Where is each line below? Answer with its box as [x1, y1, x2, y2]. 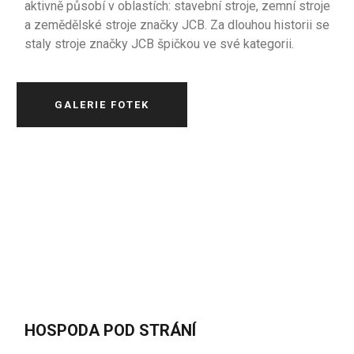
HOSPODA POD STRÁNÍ [24, 321, 197, 340]
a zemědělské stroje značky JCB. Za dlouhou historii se [24, 17, 330, 32]
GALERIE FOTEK [55, 99, 150, 111]
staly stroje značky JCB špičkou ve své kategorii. [24, 36, 295, 51]
